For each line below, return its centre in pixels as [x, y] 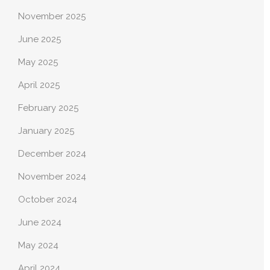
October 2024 [48, 200]
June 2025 [39, 39]
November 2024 [52, 177]
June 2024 [40, 223]
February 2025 [48, 108]
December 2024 [52, 154]
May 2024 [38, 246]
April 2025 [39, 85]
